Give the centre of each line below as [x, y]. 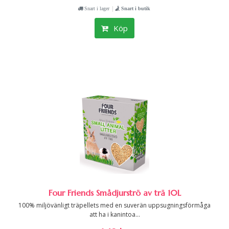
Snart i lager [96, 8]
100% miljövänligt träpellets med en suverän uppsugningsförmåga [114, 205]
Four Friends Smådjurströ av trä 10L [114, 193]
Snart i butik [135, 8]
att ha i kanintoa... [114, 214]
